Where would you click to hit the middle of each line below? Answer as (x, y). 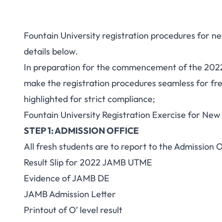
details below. (51, 51)
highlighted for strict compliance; (89, 99)
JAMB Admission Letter (70, 194)
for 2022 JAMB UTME (108, 162)
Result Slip (44, 162)
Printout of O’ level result (73, 210)
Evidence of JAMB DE (67, 178)
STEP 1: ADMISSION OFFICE (81, 131)
